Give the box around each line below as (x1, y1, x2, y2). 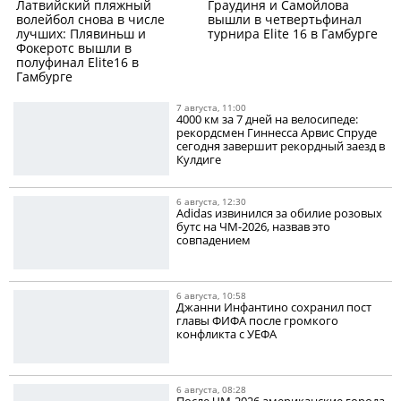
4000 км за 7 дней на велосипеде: (176, 111, 359, 128)
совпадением (176, 232, 252, 249)
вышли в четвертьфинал (208, 11, 362, 29)
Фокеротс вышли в (16, 39, 132, 57)
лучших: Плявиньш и (16, 25, 146, 43)
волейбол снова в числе (16, 11, 165, 29)
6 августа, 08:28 (176, 383, 247, 397)
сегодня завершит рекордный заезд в (176, 138, 386, 155)
